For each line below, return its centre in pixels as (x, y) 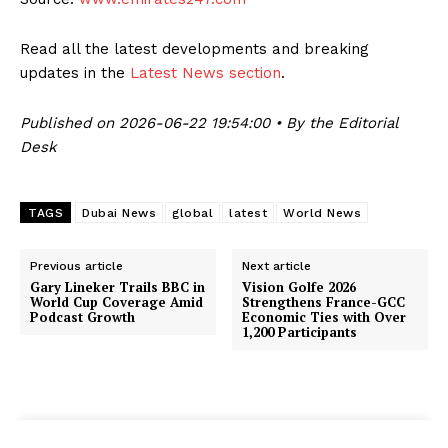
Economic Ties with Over (324, 317)
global (192, 213)
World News (322, 213)
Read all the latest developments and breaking (194, 49)
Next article (277, 266)
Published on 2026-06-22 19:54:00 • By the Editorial (209, 123)
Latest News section (205, 73)
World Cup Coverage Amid (116, 302)
